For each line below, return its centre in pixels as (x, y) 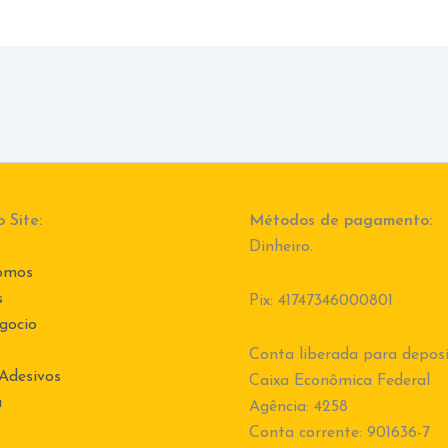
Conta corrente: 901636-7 (339, 433)
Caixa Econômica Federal (339, 381)
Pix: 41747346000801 (321, 301)
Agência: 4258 (298, 407)
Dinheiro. (281, 247)
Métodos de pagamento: (340, 221)
